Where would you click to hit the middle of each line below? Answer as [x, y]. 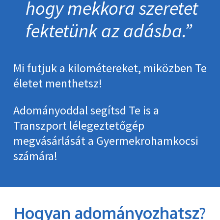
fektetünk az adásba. [105, 30]
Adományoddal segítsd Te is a [86, 110]
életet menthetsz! [57, 83]
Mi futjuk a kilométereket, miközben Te [110, 68]
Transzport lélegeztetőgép [79, 126]
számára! [35, 156]
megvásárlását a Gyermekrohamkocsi [106, 141]
